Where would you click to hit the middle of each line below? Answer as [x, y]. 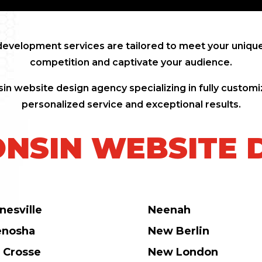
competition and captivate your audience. [131, 63]
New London [183, 252]
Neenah [169, 210]
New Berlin [178, 231]
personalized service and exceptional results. [131, 105]
